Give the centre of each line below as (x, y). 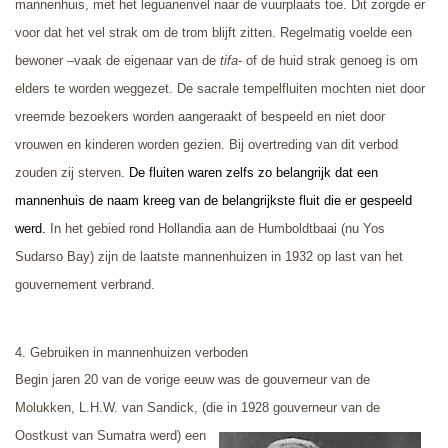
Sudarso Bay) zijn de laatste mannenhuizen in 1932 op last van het (209, 256)
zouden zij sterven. (72, 172)
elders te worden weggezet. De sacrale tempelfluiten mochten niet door (220, 88)
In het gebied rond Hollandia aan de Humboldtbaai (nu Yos (215, 228)
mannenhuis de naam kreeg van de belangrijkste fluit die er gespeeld (213, 200)
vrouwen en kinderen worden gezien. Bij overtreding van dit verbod (206, 144)
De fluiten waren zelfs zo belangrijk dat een (253, 172)
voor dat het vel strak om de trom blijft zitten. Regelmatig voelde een (213, 32)
